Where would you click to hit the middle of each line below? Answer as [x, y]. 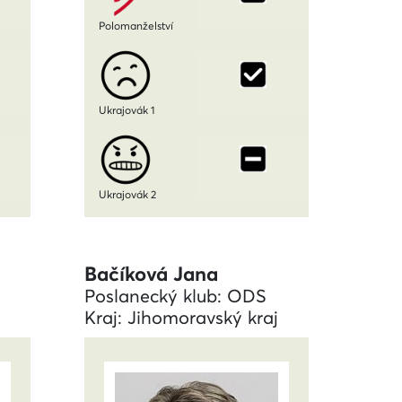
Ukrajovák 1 [127, 109]
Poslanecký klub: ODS [175, 296]
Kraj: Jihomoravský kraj [181, 317]
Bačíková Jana [151, 273]
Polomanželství [136, 25]
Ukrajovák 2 [127, 194]
